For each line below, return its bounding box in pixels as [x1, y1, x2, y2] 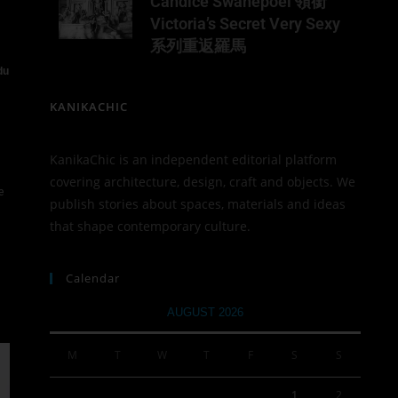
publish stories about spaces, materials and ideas [50, 195, 346, 213]
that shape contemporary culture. [50, 218, 251, 235]
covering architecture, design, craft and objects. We [50, 173, 355, 191]
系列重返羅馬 [149, 36, 246, 56]
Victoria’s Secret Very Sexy [149, 14, 340, 34]
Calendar [66, 270, 120, 287]
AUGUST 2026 [167, 306, 243, 320]
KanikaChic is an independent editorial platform [50, 151, 337, 169]
